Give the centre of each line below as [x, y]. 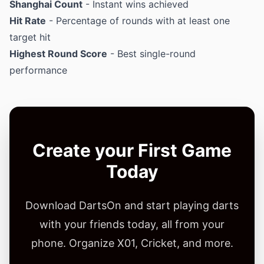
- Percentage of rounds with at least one [138, 21]
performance [38, 70]
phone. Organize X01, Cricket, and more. [132, 243]
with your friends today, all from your [132, 224]
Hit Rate [28, 21]
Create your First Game [132, 150]
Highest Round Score [58, 54]
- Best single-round [151, 54]
